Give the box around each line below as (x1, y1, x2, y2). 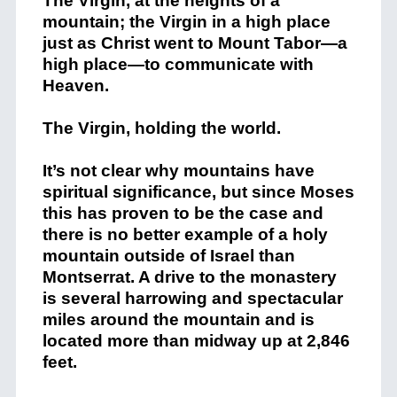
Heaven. (42, 76, 109, 96)
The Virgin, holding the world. (42, 119, 281, 138)
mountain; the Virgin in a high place (42, 12, 331, 32)
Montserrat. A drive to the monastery (42, 268, 337, 287)
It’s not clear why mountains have (42, 161, 315, 181)
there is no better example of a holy (42, 225, 328, 245)
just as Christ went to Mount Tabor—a (42, 34, 347, 53)
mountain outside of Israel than (42, 246, 295, 266)
